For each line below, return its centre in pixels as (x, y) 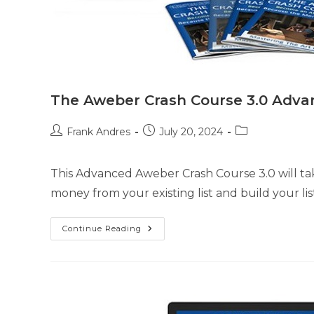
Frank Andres (98, 132)
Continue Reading (102, 228)
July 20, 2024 (191, 132)
